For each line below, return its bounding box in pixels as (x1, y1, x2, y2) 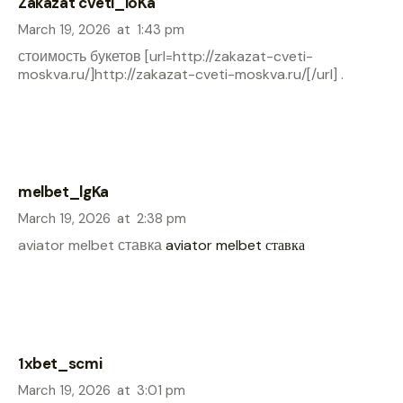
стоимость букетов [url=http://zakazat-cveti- (18, 46, 313, 66)
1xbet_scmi (18, 353, 103, 373)
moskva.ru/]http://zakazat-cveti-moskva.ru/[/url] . (18, 64, 344, 84)
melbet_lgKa (18, 182, 109, 202)
